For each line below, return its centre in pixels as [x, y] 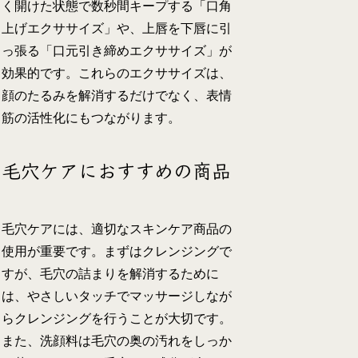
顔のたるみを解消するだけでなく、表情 [117, 96]
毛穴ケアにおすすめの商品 [117, 170]
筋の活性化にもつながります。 [91, 118]
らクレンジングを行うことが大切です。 [117, 319]
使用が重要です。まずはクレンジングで [117, 252]
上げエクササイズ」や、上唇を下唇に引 [117, 29]
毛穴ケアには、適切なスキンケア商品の [117, 229]
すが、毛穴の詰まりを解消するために [111, 274]
